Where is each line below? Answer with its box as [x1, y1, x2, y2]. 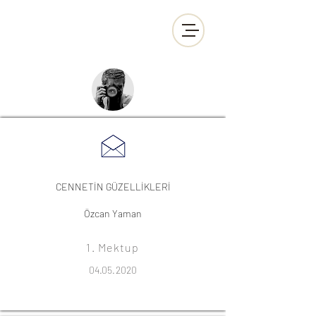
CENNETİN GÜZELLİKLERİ [55, 181, 171, 193]
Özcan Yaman [84, 207, 142, 219]
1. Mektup [86, 241, 140, 254]
